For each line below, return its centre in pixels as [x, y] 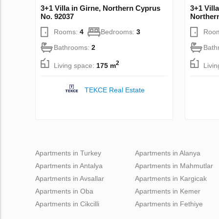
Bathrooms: [73, 48]
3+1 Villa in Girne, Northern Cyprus [100, 8]
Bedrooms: [119, 32]
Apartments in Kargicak [171, 179]
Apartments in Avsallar [70, 179]
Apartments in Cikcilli [67, 204]
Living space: [75, 66]
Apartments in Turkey [68, 153]
